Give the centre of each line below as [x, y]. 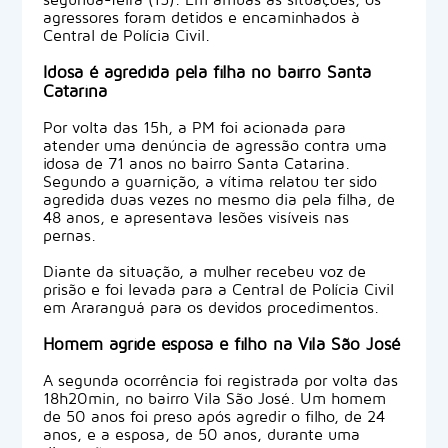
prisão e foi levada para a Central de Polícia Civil [218, 289]
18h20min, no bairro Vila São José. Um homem [214, 398]
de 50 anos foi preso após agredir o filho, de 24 [213, 416]
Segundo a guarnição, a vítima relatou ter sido [209, 181]
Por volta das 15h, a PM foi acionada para [194, 127]
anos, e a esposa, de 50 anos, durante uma [201, 434]
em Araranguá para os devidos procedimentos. [210, 307]
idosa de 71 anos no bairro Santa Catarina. [196, 163]
